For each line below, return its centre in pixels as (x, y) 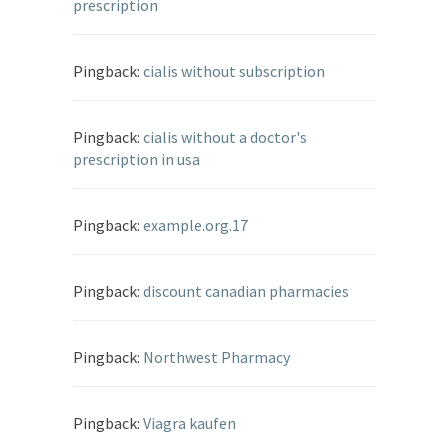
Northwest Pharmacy (216, 357)
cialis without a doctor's (225, 137)
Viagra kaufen (189, 423)
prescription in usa (136, 159)
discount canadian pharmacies (246, 291)
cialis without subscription (234, 71)
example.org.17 (195, 225)
